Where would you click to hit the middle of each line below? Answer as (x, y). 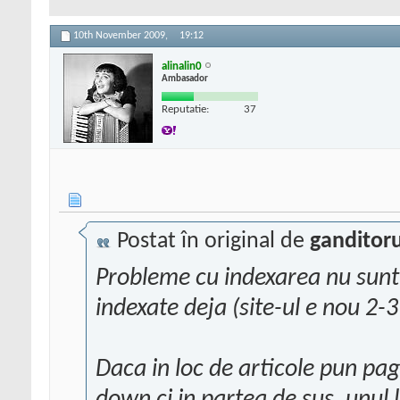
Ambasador (185, 79)
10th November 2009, (122, 36)
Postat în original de (211, 242)
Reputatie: (185, 109)
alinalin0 (182, 66)
